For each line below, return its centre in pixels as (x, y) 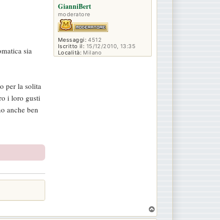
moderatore (74, 14)
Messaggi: (72, 40)
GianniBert (75, 7)
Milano (92, 53)
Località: (70, 53)
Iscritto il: (71, 46)
